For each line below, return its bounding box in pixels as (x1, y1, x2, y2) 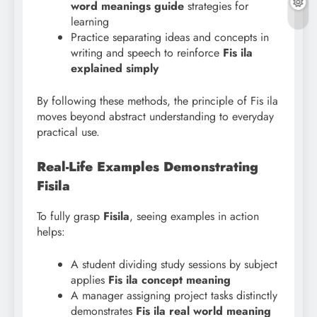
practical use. (37, 124, 100, 141)
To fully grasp (37, 207, 103, 224)
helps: (37, 223, 65, 240)
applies (71, 271, 108, 288)
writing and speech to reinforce (71, 45, 223, 62)
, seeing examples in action (129, 207, 259, 224)
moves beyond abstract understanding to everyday (37, 108, 274, 125)
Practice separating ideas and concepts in (71, 29, 269, 46)
